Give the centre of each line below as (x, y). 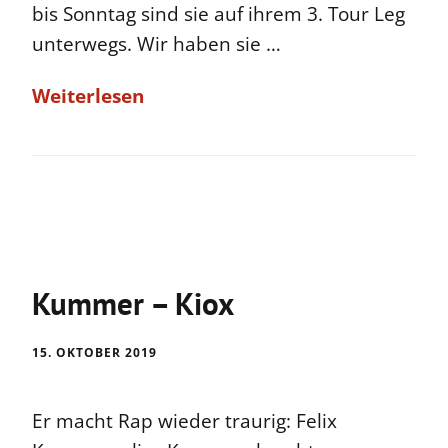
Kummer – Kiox (133, 304)
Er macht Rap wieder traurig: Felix (184, 421)
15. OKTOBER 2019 (94, 353)
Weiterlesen (88, 96)
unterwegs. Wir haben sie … (156, 44)
